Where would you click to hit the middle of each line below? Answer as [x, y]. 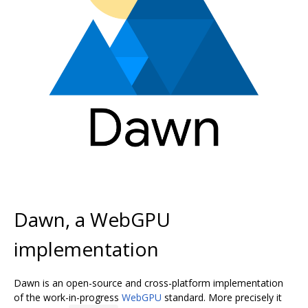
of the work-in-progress [68, 297]
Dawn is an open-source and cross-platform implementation [148, 283]
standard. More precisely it [222, 297]
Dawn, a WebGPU [92, 219]
